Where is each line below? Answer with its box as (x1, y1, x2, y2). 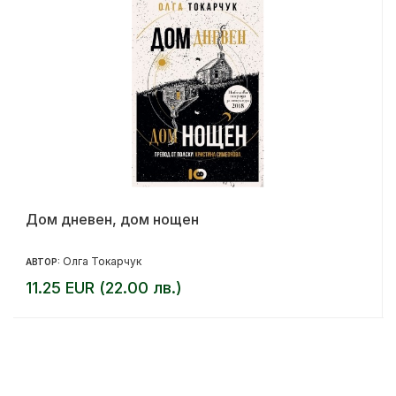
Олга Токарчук (63, 255, 141, 269)
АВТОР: (26, 256, 63, 268)
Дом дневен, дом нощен (26, 210, 199, 229)
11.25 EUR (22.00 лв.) (26, 278, 182, 298)
